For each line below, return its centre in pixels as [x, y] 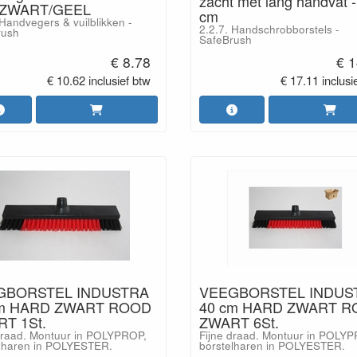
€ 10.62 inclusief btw [99, 80]
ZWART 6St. [239, 322]
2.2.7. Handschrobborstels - [269, 29]
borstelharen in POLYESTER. [272, 345]
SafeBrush [226, 39]
